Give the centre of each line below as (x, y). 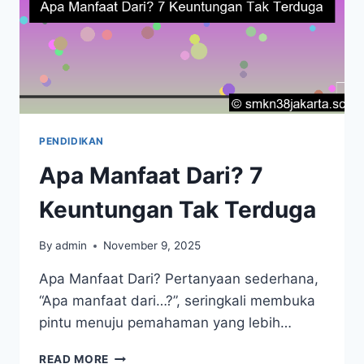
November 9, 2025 (152, 246)
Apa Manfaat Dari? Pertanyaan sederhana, (179, 279)
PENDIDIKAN (71, 141)
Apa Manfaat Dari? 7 (151, 175)
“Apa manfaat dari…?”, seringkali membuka (177, 301)
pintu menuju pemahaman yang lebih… (165, 323)
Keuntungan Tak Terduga (178, 209)
